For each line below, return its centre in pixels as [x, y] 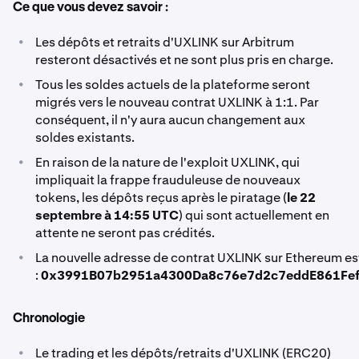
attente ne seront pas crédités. [125, 232]
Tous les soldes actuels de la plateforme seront [173, 84]
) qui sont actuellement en [254, 215]
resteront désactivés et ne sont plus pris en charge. [184, 59]
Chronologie [49, 319]
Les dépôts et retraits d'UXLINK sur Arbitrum [165, 42]
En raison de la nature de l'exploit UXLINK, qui [167, 162]
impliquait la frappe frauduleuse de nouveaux [168, 179]
